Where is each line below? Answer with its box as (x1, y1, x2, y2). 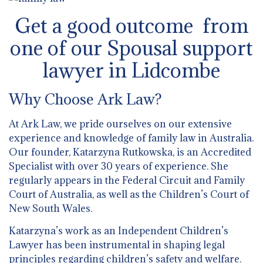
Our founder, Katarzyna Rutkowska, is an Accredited (9, 145, 251, 159)
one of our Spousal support (10, 35, 253, 60)
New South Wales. (9, 201, 92, 215)
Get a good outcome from (15, 12, 248, 38)
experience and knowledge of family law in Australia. (9, 131, 254, 144)
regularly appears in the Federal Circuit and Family (9, 173, 245, 187)
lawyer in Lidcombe (43, 57, 220, 83)
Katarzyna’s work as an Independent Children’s (9, 224, 228, 238)
